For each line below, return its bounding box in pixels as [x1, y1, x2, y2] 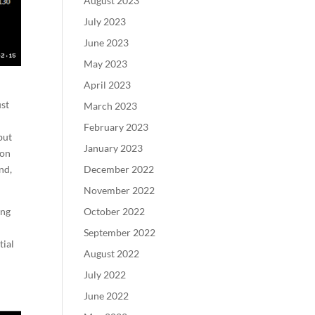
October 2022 [84, 205, 146, 217]
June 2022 [84, 290, 129, 302]
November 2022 [84, 184, 155, 196]
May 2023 [84, 58, 128, 70]
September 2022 [84, 226, 156, 238]
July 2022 [84, 269, 127, 281]
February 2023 [84, 121, 149, 133]
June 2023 [84, 37, 129, 49]
